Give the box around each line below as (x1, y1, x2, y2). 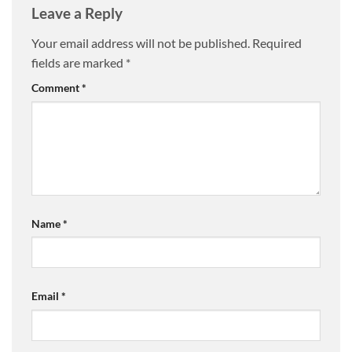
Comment (31, 80, 82, 94)
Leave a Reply (31, 4, 126, 23)
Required (252, 35, 302, 50)
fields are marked (31, 54, 126, 70)
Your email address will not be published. (31, 35, 250, 50)
